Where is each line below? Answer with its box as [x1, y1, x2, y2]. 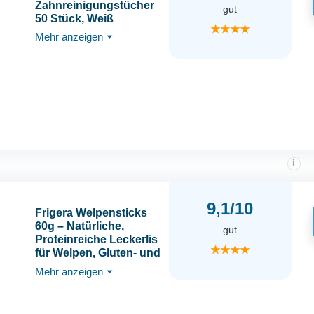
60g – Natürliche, [34, 220, 124, 233]
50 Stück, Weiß [34, 13, 114, 25]
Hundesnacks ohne [34, 287, 139, 299]
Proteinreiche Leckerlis [34, 233, 158, 246]
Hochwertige [34, 273, 102, 286]
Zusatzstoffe [34, 300, 101, 313]
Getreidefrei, [34, 260, 100, 273]
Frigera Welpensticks [34, 207, 147, 219]
